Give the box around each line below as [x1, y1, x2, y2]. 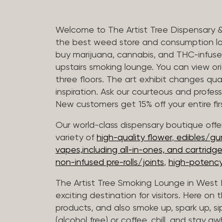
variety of [55, 133, 97, 142]
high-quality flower [97, 133, 172, 142]
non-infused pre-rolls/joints [55, 158, 164, 167]
